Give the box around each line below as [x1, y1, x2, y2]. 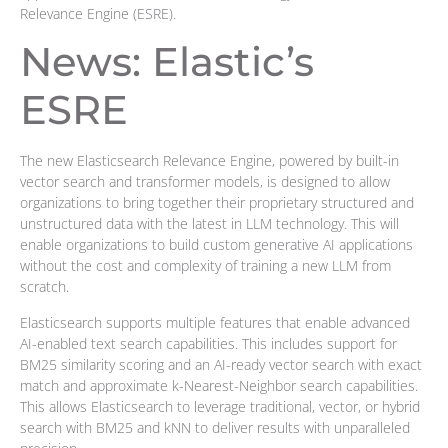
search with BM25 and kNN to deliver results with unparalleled [20, 417, 410, 437]
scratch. [20, 277, 69, 297]
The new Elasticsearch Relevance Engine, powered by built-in [20, 151, 399, 171]
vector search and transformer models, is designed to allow [20, 172, 390, 192]
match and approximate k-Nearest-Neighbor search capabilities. [20, 375, 418, 395]
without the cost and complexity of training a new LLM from [20, 256, 391, 276]
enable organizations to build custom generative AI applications [20, 235, 413, 255]
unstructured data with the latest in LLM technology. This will [20, 214, 399, 234]
